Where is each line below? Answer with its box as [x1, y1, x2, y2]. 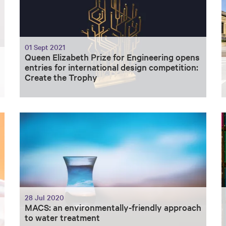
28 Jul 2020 [25, 192, 64, 202]
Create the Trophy [25, 71, 97, 83]
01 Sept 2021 [25, 42, 65, 52]
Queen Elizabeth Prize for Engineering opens [25, 51, 200, 63]
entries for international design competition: [25, 61, 198, 73]
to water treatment [25, 211, 100, 223]
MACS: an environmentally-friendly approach [25, 201, 201, 213]
